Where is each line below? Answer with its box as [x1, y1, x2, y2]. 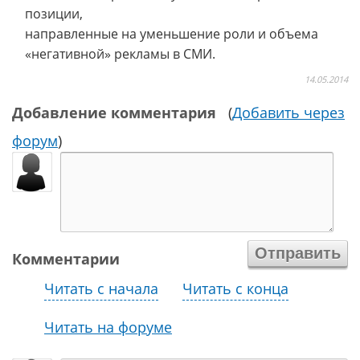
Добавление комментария [12, 103, 216, 122]
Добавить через [232, 103, 345, 122]
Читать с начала [44, 279, 158, 298]
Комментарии [12, 249, 120, 268]
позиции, [25, 5, 83, 22]
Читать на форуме [44, 317, 172, 337]
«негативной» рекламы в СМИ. [25, 45, 215, 63]
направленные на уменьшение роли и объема [25, 25, 318, 43]
